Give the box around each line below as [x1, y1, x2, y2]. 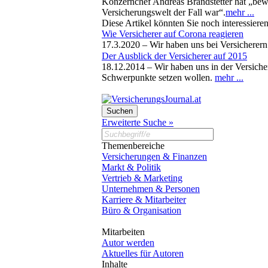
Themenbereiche [102, 140, 165, 151]
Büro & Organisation [102, 205, 181, 215]
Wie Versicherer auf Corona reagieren [102, 28, 243, 39]
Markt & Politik [102, 162, 161, 172]
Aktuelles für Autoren [102, 248, 184, 258]
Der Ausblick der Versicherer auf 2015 [102, 50, 247, 61]
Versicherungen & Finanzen [102, 151, 207, 162]
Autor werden [102, 237, 154, 248]
